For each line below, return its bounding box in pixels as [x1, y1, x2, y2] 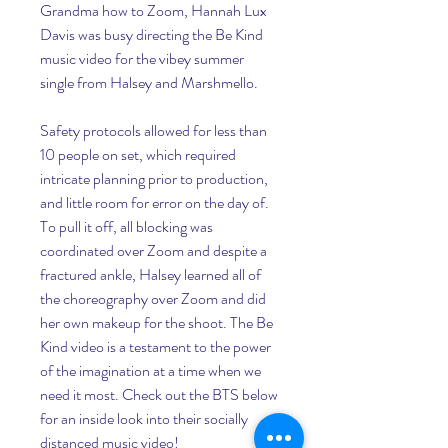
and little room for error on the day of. [40, 191, 269, 214]
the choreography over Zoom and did [40, 287, 266, 310]
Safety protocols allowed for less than [40, 119, 267, 142]
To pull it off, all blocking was [40, 215, 213, 238]
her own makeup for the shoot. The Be [40, 311, 273, 334]
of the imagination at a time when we [40, 359, 261, 382]
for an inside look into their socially [40, 407, 248, 430]
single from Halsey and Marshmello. [40, 71, 258, 94]
